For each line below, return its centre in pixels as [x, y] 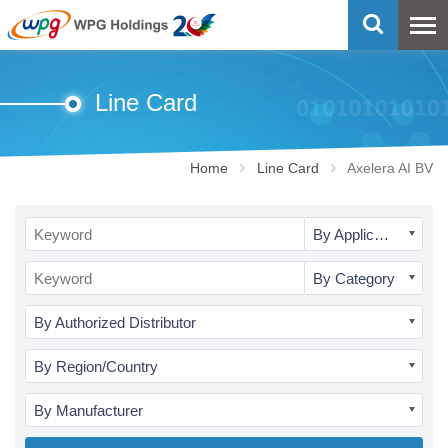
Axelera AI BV [390, 168]
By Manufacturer [88, 410]
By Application [381, 234]
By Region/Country [96, 366]
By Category [353, 278]
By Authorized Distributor [115, 322]
